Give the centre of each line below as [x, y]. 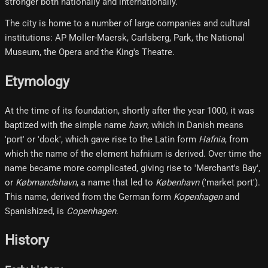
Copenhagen [91, 211]
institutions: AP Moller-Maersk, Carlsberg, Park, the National [125, 38]
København [177, 182]
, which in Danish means [195, 125]
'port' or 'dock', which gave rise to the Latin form [102, 139]
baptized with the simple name [67, 125]
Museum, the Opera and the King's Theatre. [90, 52]
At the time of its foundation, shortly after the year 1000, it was [130, 110]
